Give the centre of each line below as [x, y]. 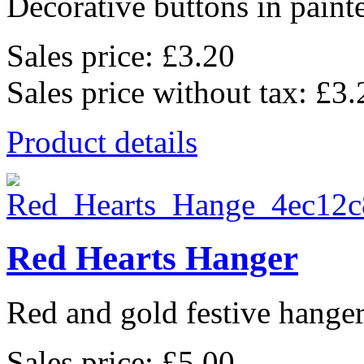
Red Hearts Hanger [152, 258]
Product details [102, 141]
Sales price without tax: [161, 92]
